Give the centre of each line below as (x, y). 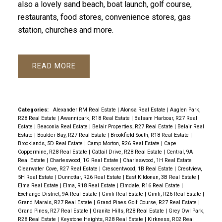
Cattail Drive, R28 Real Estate (127, 152)
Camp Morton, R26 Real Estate (124, 143)
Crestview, (189, 168)
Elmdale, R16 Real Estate (150, 185)
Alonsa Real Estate (143, 110)
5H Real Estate (36, 177)
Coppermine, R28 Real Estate (53, 152)
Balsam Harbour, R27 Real (166, 118)
